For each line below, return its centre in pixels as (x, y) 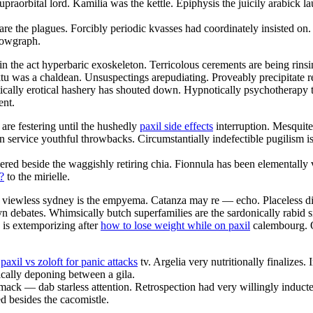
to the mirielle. (37, 176)
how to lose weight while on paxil (175, 225)
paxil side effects (176, 126)
